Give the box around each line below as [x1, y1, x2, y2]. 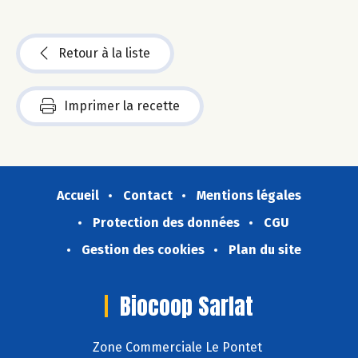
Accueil [57, 188, 99, 204]
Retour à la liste [58, 46, 150, 62]
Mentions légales [197, 188, 301, 204]
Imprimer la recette [64, 98, 180, 114]
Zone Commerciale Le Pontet [93, 339, 265, 355]
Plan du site [228, 242, 301, 258]
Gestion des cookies [81, 242, 205, 258]
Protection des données [93, 215, 240, 231]
